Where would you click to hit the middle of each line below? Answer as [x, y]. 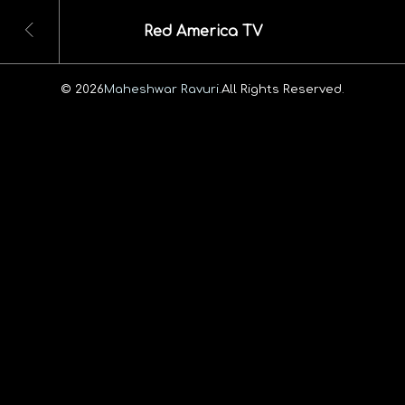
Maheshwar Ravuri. [163, 89]
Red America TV [202, 32]
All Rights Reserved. [283, 89]
